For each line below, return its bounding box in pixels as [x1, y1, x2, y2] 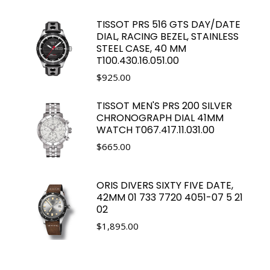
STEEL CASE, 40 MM [96, 41, 186, 55]
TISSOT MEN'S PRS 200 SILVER [96, 98, 232, 113]
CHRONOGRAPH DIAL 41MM [96, 110, 224, 125]
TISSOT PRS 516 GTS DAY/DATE [96, 17, 240, 31]
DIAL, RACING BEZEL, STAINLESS [96, 29, 239, 43]
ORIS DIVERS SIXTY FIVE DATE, [96, 178, 233, 192]
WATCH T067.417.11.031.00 [96, 122, 215, 137]
